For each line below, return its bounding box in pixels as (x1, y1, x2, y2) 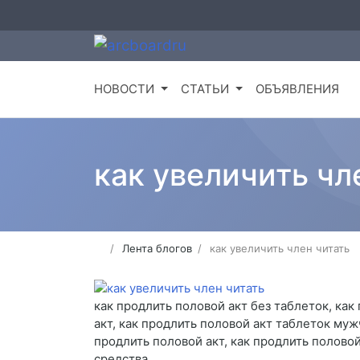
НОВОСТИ (94, 81, 154, 97)
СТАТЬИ (180, 81, 229, 97)
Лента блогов (122, 242, 193, 256)
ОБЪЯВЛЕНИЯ (255, 81, 339, 97)
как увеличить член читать (210, 242, 350, 256)
